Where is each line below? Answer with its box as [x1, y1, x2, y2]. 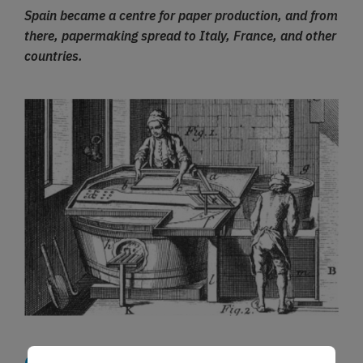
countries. [24, 47, 83, 64]
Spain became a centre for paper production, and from [24, 6, 338, 23]
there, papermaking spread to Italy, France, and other [24, 27, 336, 44]
